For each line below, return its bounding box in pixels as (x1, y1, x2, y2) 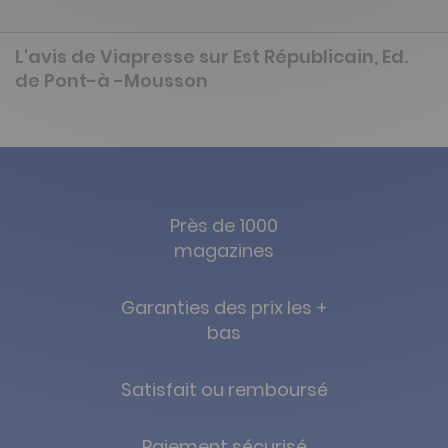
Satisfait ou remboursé (120, 377, 328, 402)
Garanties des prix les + (121, 295, 327, 320)
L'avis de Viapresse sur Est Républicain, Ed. (15, 43, 408, 69)
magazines (174, 238, 274, 263)
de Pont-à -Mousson (15, 67, 208, 93)
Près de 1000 (170, 213, 278, 238)
